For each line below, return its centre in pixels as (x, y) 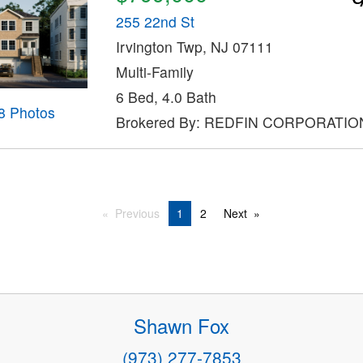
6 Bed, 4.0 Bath (166, 96)
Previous (137, 214)
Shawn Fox (181, 326)
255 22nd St (155, 21)
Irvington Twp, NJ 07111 (194, 46)
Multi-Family (154, 71)
